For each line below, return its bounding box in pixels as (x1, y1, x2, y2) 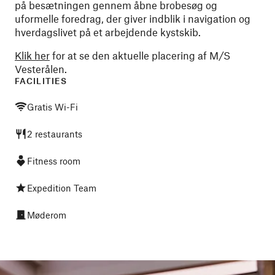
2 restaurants (27, 128, 82, 139)
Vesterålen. (15, 63, 67, 75)
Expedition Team (27, 182, 96, 193)
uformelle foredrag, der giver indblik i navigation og (15, 12, 250, 25)
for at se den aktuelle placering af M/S (50, 49, 230, 61)
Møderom (27, 209, 66, 220)
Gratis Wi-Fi (27, 101, 78, 112)
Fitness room (27, 155, 80, 166)
